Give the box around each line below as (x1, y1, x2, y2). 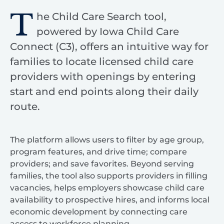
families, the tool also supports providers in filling (10, 170, 207, 180)
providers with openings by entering (10, 70, 196, 82)
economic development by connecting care (10, 206, 187, 216)
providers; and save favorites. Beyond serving (10, 158, 194, 168)
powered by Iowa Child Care (36, 25, 179, 37)
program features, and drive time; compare (10, 146, 187, 156)
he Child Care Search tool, (36, 10, 166, 22)
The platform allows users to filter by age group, (10, 134, 204, 144)
